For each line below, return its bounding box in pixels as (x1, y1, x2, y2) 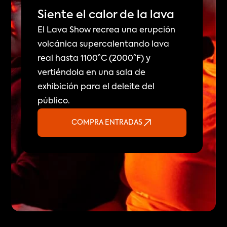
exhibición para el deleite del (37, 83, 155, 91)
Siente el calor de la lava (37, 9, 175, 21)
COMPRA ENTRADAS (71, 119, 142, 126)
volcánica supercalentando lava (37, 40, 170, 49)
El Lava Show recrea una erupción (37, 26, 176, 34)
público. (37, 97, 70, 105)
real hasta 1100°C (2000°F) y (37, 54, 151, 63)
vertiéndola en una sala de (37, 68, 146, 77)
